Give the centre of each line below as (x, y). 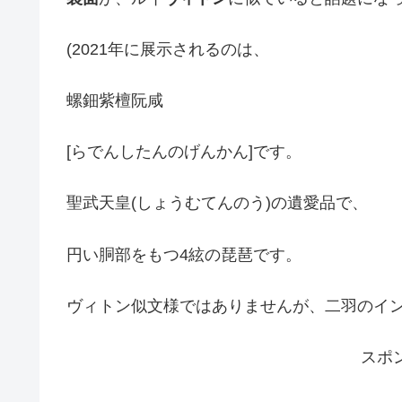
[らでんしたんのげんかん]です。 (184, 152)
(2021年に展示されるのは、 (168, 49)
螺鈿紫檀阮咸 (115, 100)
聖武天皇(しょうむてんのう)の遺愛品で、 (217, 203)
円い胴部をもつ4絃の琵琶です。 (184, 254)
